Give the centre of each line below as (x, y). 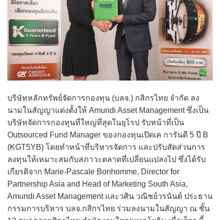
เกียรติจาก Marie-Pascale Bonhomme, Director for (93, 172)
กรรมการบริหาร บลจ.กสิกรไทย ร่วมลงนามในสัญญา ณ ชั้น (109, 209)
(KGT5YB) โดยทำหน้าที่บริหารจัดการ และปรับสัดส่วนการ (106, 147)
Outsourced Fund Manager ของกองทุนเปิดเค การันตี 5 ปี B (108, 135)
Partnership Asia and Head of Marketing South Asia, (97, 184)
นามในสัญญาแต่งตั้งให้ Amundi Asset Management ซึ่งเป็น (108, 110)
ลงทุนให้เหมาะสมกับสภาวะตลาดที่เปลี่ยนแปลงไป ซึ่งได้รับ (107, 160)
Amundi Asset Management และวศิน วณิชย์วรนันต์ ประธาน (110, 196)
